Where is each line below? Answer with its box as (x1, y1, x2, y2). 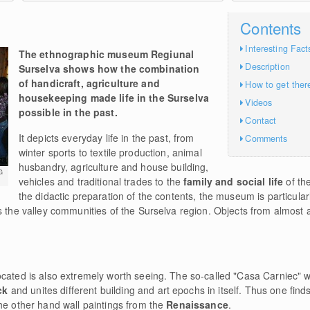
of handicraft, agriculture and (18, 76, 160, 90)
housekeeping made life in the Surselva (18, 91, 210, 104)
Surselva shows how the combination (18, 62, 200, 75)
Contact (245, 113, 277, 127)
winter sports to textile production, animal (18, 145, 202, 159)
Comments (245, 131, 288, 145)
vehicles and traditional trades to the (18, 174, 184, 188)
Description (245, 60, 290, 73)
